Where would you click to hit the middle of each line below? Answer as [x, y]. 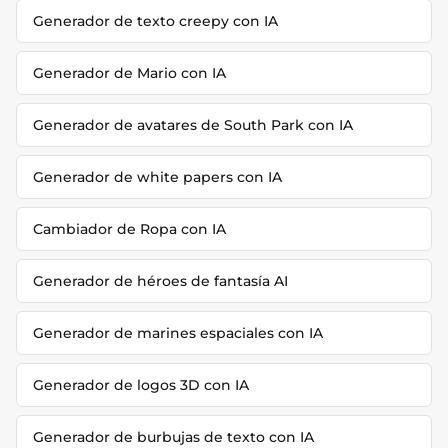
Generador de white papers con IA [157, 177]
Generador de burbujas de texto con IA [173, 437]
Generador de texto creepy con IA [155, 21]
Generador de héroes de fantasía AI [160, 281]
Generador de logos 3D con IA [141, 385]
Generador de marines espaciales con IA [178, 333]
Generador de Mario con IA [129, 73]
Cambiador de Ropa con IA [129, 229]
